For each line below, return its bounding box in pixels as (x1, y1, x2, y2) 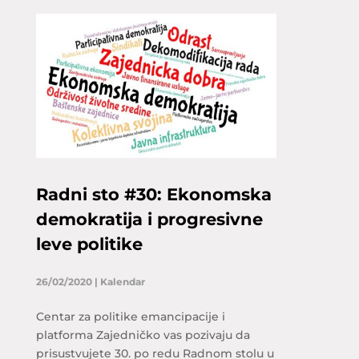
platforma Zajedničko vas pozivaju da (35, 328, 250, 342)
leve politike (35, 234, 143, 254)
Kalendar (99, 276, 145, 288)
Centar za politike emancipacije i (35, 309, 225, 324)
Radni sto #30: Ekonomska (35, 184, 272, 204)
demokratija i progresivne (35, 209, 263, 229)
